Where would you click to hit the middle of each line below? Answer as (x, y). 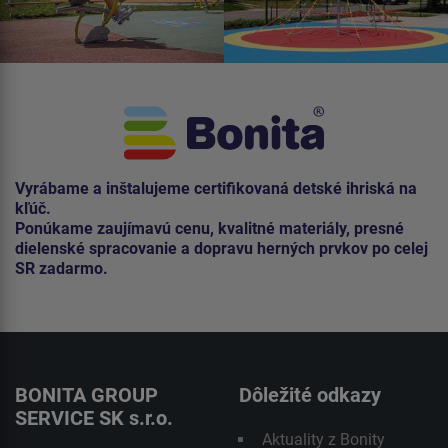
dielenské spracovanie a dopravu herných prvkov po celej (221, 249)
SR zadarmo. (61, 269)
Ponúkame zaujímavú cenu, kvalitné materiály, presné (209, 229)
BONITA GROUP (86, 395)
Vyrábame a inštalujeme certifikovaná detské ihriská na (216, 189)
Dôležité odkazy (310, 395)
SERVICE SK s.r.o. (94, 418)
